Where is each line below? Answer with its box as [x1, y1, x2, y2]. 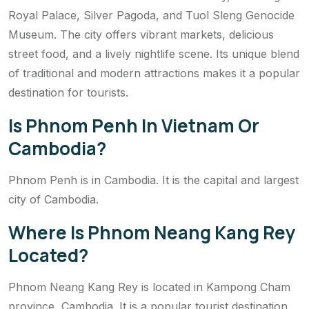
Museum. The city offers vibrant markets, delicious [8, 27, 274, 41]
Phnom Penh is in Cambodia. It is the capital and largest [8, 172, 299, 187]
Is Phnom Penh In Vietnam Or [8, 112, 259, 138]
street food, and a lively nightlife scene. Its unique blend [8, 46, 299, 61]
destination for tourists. [8, 85, 128, 99]
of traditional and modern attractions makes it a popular [8, 66, 300, 80]
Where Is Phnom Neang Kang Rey [8, 219, 296, 245]
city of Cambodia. [8, 192, 99, 206]
